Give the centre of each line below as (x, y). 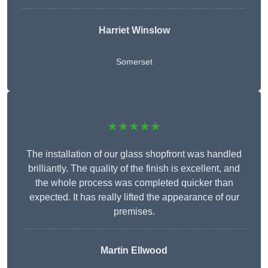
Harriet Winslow (134, 31)
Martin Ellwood (134, 251)
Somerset (134, 62)
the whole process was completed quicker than (134, 183)
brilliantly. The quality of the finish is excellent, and (134, 169)
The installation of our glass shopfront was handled (134, 154)
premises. (134, 212)
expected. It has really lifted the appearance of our (134, 197)
